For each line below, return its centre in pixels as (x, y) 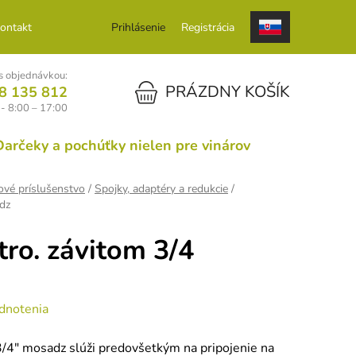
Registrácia (208, 27)
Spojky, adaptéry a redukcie (161, 189)
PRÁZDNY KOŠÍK (228, 92)
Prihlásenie (138, 27)
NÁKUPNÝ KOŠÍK (157, 91)
